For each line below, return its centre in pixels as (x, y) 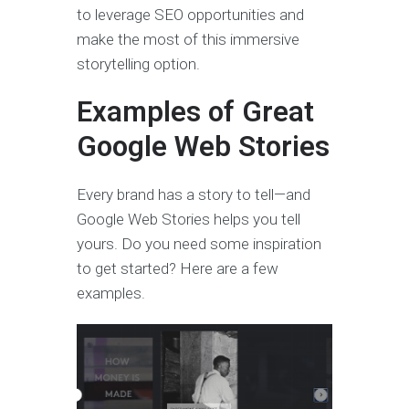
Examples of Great (195, 112)
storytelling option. (138, 64)
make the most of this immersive (188, 40)
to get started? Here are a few (178, 269)
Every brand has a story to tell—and (194, 195)
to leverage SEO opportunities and (190, 15)
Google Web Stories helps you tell (189, 220)
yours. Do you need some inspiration (199, 244)
